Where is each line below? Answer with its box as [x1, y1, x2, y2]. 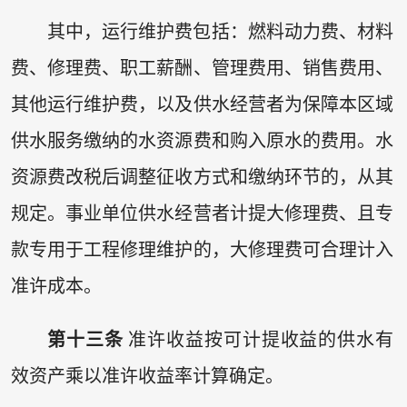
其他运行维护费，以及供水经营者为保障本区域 [10, 94, 394, 115]
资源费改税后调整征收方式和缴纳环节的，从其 [10, 167, 394, 188]
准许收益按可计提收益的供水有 [123, 330, 394, 351]
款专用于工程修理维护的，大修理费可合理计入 [10, 240, 394, 261]
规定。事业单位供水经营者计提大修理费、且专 [10, 203, 394, 224]
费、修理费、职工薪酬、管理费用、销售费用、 [10, 58, 394, 79]
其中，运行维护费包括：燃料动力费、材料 [46, 22, 394, 43]
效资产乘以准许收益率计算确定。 [10, 366, 283, 387]
